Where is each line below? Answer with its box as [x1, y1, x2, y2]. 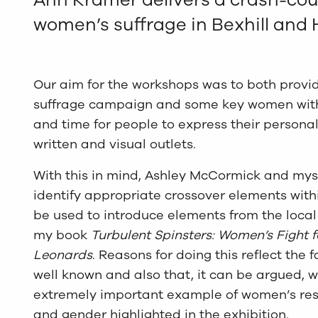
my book [33, 226, 88, 243]
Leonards [33, 246, 93, 263]
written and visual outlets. [33, 135, 197, 153]
